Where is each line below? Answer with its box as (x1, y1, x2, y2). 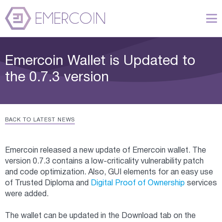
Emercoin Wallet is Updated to (5, 55, 195, 68)
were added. (5, 190, 49, 198)
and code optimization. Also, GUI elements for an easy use (5, 168, 213, 176)
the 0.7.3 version (5, 71, 109, 84)
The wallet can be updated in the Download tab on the (5, 212, 196, 220)
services (185, 179, 217, 187)
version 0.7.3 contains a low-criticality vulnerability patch (5, 158, 204, 165)
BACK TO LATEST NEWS (5, 117, 75, 122)
